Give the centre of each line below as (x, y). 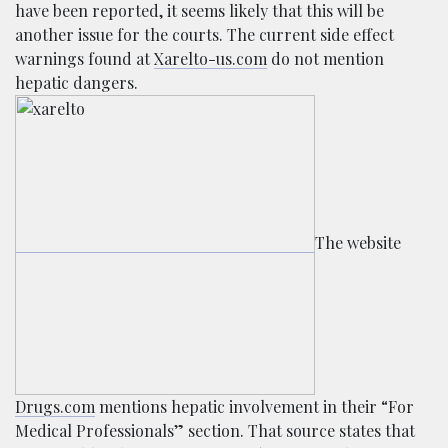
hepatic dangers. (76, 82)
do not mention (325, 58)
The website (358, 243)
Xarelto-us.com (210, 58)
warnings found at (84, 58)
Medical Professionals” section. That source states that (215, 430)
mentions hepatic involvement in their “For (254, 406)
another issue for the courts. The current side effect (204, 34)
